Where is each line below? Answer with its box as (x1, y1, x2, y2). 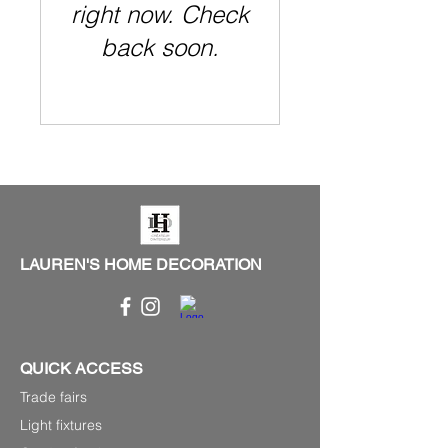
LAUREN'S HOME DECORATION (20, 255, 262, 275)
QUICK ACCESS (20, 359, 143, 379)
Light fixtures (20, 416, 102, 435)
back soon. (101, 33, 219, 63)
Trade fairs (20, 388, 87, 407)
